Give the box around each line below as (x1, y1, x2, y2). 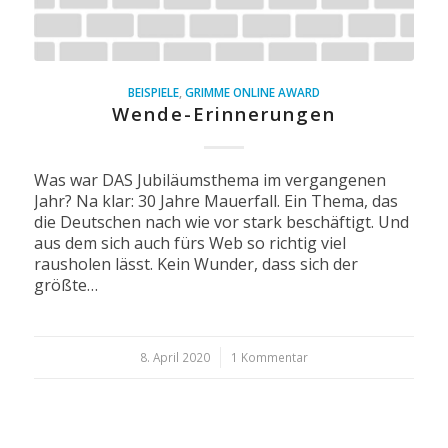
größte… (33, 273, 98, 296)
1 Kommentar (230, 348, 308, 365)
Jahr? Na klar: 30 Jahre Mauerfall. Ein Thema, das (33, 189, 398, 212)
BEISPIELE (127, 83, 179, 100)
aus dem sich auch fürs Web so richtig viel (33, 231, 346, 254)
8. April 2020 (139, 348, 210, 365)
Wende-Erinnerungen (111, 101, 336, 126)
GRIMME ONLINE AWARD (184, 83, 320, 100)
